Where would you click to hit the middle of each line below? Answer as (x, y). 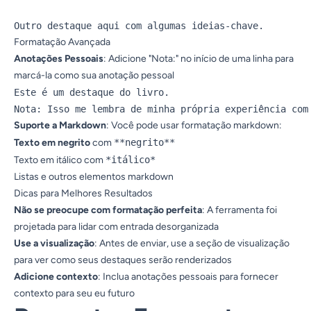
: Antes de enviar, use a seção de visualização (192, 243)
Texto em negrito (52, 143)
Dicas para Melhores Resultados (83, 193)
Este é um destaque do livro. (92, 92)
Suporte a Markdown (60, 125)
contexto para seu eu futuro (74, 293)
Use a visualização (54, 243)
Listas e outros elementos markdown (94, 177)
